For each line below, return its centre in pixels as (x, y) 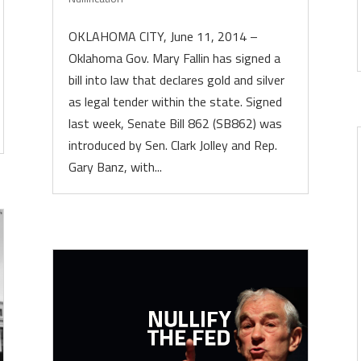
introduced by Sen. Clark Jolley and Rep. (172, 145)
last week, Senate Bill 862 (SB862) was (175, 123)
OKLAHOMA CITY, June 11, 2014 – (163, 36)
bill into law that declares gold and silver (176, 80)
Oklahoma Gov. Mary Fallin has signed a (174, 58)
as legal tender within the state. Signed (175, 102)
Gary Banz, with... (115, 167)
